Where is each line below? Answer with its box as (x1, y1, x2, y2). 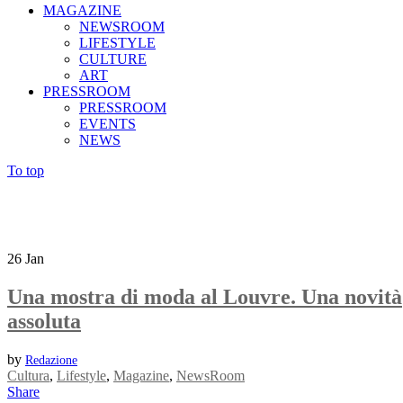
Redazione (25, 353, 77, 367)
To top (7, 163, 44, 178)
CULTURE (79, 51, 147, 67)
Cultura (7, 367, 49, 383)
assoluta (7, 309, 81, 333)
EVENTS (79, 116, 136, 131)
